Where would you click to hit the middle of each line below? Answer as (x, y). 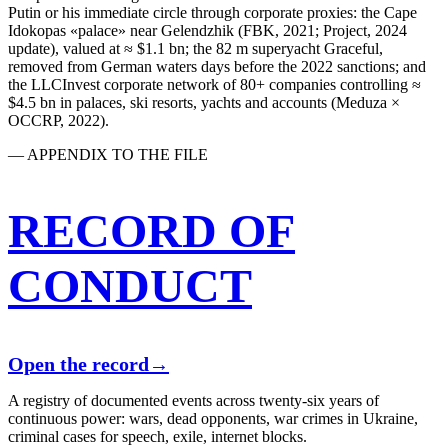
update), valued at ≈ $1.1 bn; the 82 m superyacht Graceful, (195, 48)
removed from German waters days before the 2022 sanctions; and (217, 66)
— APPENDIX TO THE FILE (108, 154)
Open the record (78, 364)
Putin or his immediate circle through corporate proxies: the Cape (212, 12)
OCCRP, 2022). (58, 120)
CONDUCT (130, 286)
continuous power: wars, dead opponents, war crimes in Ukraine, (213, 419)
